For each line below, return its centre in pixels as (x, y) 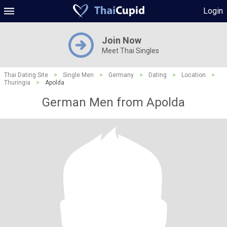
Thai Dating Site (26, 75)
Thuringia (17, 83)
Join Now (121, 40)
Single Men (78, 75)
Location (194, 75)
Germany (121, 75)
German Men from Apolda (113, 102)
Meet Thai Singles (130, 51)
